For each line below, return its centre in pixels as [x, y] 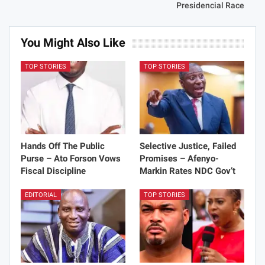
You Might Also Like [73, 43]
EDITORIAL [41, 195]
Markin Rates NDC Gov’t [188, 171]
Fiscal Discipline [53, 171]
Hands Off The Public [63, 146]
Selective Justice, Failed [188, 146]
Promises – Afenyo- [179, 159]
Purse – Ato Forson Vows [71, 159]
